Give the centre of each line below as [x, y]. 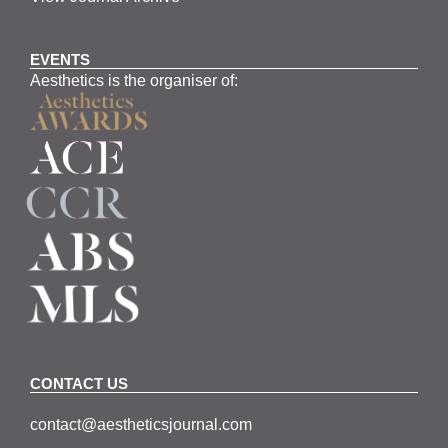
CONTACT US [79, 383]
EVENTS [60, 59]
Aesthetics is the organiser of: [134, 80]
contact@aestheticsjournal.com [141, 424]
